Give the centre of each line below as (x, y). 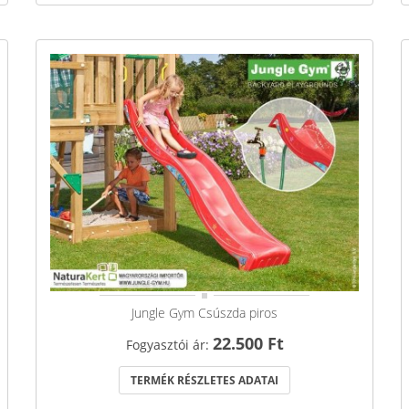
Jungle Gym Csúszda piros (204, 312)
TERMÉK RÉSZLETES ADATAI (204, 380)
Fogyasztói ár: (169, 344)
